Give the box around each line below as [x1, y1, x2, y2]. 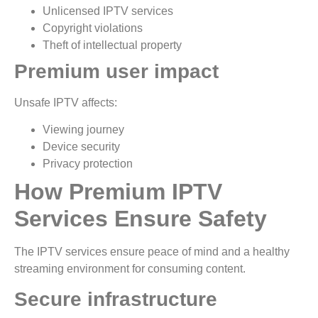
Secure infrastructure [14, 288, 217, 311]
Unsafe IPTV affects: [14, 96, 117, 109]
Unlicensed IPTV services [43, 4, 173, 17]
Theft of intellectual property [43, 38, 187, 51]
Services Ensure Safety [14, 206, 267, 231]
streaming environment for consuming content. [14, 263, 248, 275]
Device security [43, 141, 123, 153]
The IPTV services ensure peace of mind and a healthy [14, 246, 290, 258]
